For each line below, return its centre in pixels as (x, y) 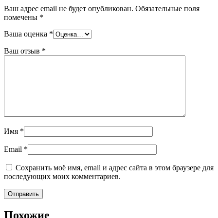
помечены (22, 18)
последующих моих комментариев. (62, 177)
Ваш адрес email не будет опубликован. (69, 9)
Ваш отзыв (23, 51)
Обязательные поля (167, 9)
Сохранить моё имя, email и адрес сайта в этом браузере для (115, 168)
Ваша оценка (27, 34)
